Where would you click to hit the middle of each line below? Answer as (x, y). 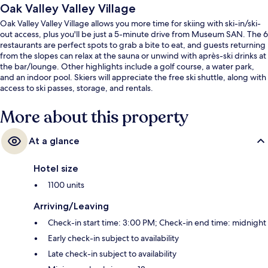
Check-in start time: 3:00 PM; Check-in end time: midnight (157, 223)
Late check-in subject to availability (112, 254)
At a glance (54, 141)
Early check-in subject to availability (113, 238)
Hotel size (56, 169)
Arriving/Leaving (71, 206)
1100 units (66, 185)
